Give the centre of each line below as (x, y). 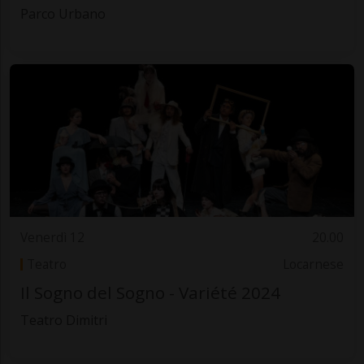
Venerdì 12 (52, 238)
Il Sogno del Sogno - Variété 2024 (150, 292)
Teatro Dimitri (63, 320)
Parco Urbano (63, 13)
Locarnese (314, 264)
